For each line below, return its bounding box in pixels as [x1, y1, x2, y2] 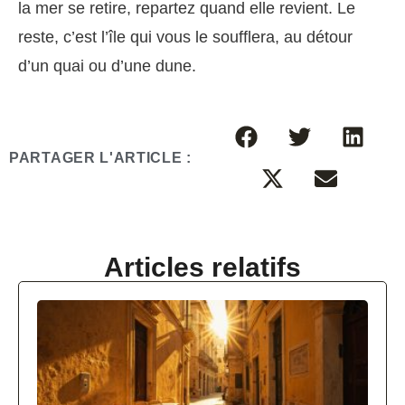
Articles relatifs [104, 252, 301, 283]
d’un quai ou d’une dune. [18, 57, 196, 76]
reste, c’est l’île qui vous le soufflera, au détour [18, 28, 353, 47]
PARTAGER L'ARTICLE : [9, 150, 192, 166]
